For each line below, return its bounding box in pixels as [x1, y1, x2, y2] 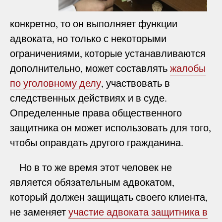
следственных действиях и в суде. [10, 91, 167, 105]
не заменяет [10, 205, 68, 219]
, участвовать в [101, 76, 170, 90]
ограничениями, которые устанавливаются [10, 46, 206, 60]
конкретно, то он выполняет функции [10, 16, 177, 30]
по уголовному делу [10, 76, 101, 90]
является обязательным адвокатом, [10, 175, 174, 189]
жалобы [170, 61, 206, 75]
